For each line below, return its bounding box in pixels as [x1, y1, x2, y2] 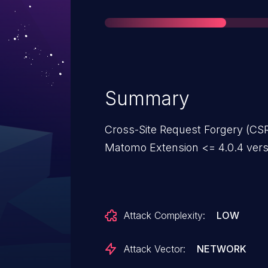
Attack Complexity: [124, 209, 205, 221]
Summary [105, 87, 190, 110]
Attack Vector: [124, 243, 185, 255]
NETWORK [197, 243, 247, 255]
